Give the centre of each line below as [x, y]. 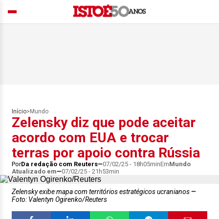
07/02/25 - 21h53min [90, 171]
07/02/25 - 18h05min [131, 164]
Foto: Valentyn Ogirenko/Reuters [59, 199]
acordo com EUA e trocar [90, 138]
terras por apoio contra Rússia [106, 153]
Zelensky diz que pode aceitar [104, 122]
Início [19, 111]
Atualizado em [34, 171]
